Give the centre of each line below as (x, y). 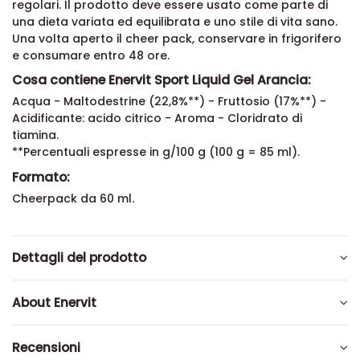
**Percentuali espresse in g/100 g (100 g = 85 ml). (156, 152)
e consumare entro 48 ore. (91, 56)
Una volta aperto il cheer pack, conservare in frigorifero (177, 39)
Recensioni (46, 347)
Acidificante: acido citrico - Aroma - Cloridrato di (157, 119)
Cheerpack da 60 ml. (73, 198)
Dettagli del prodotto (79, 258)
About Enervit (54, 302)
